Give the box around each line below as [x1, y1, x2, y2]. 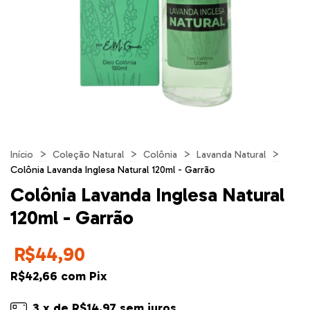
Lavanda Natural [197, 149, 266, 161]
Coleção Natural [53, 149, 124, 161]
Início [10, 149, 33, 161]
